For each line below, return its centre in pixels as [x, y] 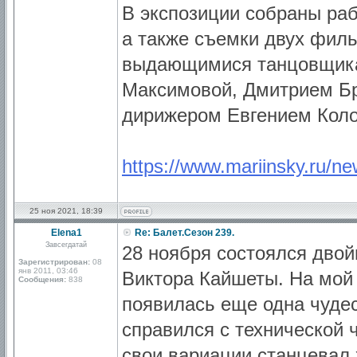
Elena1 [66, 233]
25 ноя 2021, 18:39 [66, 211]
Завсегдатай [66, 245]
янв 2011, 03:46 [48, 271]
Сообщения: [42, 279]
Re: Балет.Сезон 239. [183, 233]
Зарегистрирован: [54, 262]
